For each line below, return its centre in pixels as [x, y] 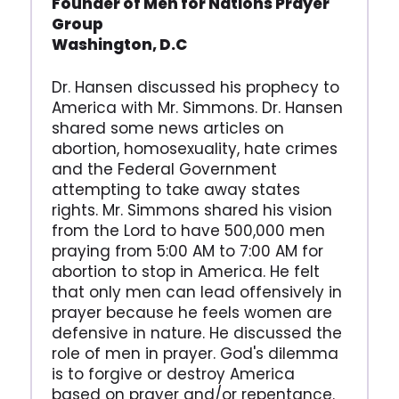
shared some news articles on [167, 128]
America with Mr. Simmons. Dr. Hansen [197, 107]
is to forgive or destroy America [173, 374]
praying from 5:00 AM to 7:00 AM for [187, 251]
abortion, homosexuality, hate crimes [194, 148]
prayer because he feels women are [191, 312]
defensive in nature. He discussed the [196, 333]
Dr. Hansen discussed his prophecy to [195, 87]
